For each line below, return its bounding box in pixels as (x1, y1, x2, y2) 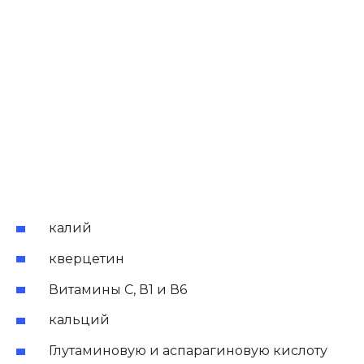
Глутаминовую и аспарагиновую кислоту (49, 343, 327, 359)
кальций (49, 312, 110, 328)
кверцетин (49, 250, 124, 266)
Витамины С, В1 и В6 (49, 281, 187, 297)
